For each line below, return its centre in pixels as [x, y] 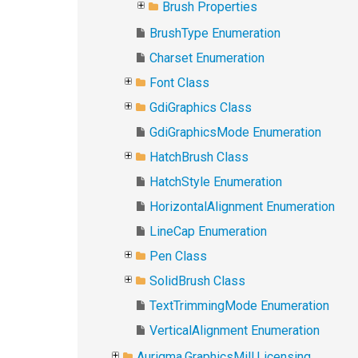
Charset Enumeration [207, 58]
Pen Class [178, 256]
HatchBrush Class [199, 157]
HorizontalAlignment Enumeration [242, 207]
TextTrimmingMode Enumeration [239, 306]
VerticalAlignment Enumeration [235, 330]
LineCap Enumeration [208, 231]
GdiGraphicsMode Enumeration [235, 132]
